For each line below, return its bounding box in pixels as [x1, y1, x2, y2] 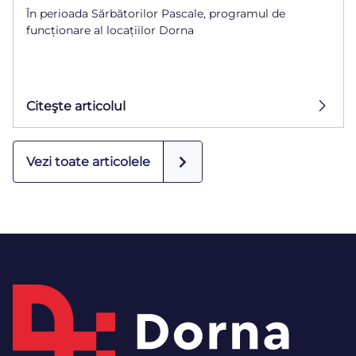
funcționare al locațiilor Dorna [26, 23, 194, 38]
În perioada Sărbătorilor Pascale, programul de [26, 6, 285, 21]
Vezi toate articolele [26, 154, 150, 170]
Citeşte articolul [26, 98, 126, 114]
